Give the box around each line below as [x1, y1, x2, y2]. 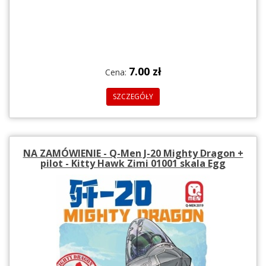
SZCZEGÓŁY [113, 91, 153, 102]
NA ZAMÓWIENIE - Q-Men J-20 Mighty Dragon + [23, 146, 243, 160]
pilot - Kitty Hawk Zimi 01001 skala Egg [40, 156, 226, 170]
